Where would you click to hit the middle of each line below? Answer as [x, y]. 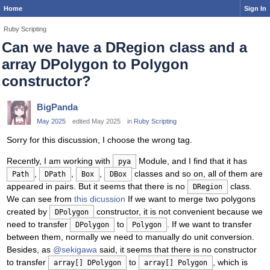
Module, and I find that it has [192, 161]
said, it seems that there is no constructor [177, 250]
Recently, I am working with [60, 161]
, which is [230, 262]
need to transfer [38, 224]
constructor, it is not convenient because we [178, 212]
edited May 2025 [96, 121]
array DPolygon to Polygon [95, 64]
